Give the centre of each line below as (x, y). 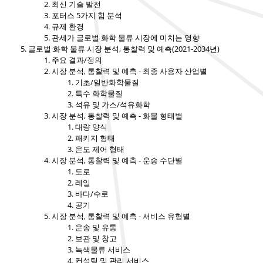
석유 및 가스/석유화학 (113, 105)
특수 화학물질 (99, 94)
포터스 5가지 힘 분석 (87, 16)
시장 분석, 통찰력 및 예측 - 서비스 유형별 (121, 216)
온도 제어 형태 (100, 149)
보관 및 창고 (96, 239)
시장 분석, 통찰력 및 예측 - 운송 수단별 (117, 161)
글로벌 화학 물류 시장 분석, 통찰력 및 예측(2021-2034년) (124, 49)
